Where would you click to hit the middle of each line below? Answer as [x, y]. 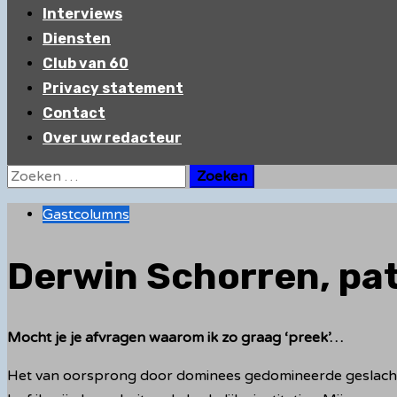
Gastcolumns [86, 214]
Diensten [77, 39]
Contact [74, 113]
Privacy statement [113, 88]
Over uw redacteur [112, 138]
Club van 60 [86, 63]
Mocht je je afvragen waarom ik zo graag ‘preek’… [175, 337]
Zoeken [31, 175]
